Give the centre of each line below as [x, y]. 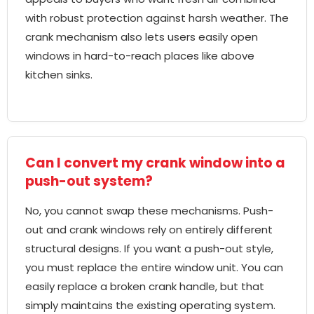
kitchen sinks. [59, 75]
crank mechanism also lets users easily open [142, 37]
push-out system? [89, 182]
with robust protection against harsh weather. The [157, 18]
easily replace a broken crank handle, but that [145, 287]
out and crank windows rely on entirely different [149, 230]
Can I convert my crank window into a [155, 163]
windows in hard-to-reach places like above [140, 56]
